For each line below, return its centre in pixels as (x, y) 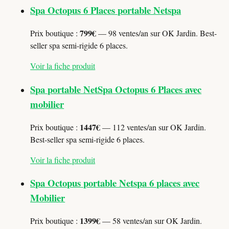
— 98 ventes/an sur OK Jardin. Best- (157, 33)
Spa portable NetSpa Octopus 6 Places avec (116, 89)
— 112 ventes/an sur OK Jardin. (153, 127)
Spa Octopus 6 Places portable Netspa (106, 10)
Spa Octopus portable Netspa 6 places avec (115, 183)
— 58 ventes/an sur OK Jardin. (151, 221)
